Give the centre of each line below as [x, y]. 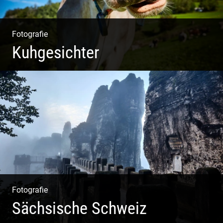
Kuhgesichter [56, 52]
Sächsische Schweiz [79, 209]
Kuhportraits [34, 83]
